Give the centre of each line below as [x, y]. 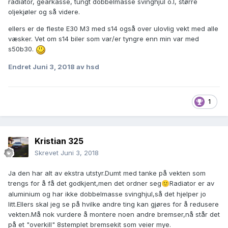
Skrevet [48, 153]
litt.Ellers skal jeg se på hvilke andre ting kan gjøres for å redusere [113, 204]
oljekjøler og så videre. [46, 12]
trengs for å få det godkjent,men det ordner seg [85, 183]
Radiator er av [192, 183]
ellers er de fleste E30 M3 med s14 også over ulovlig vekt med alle [113, 29]
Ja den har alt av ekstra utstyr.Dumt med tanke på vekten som [107, 173]
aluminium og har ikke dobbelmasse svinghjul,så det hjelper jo [107, 194]
